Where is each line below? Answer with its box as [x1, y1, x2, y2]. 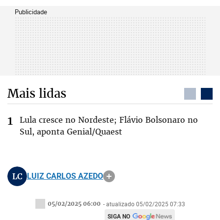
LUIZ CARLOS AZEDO [27, 171, 103, 181]
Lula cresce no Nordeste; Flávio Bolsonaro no [20, 114, 198, 125]
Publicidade [15, 7, 47, 16]
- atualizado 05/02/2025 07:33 [103, 200, 185, 208]
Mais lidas [7, 85, 66, 101]
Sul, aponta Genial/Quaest [20, 126, 122, 137]
